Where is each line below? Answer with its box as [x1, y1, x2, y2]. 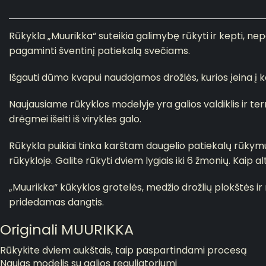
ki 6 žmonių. [178, 154, 230, 168]
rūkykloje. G [9, 154, 63, 168]
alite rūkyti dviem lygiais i [63, 154, 178, 168]
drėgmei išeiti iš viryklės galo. [9, 112, 141, 126]
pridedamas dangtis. [9, 195, 104, 210]
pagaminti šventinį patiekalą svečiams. [9, 44, 190, 58]
